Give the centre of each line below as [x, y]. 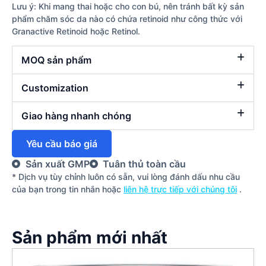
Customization [55, 88]
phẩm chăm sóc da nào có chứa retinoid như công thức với [127, 18]
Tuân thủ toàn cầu [144, 164]
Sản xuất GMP [57, 164]
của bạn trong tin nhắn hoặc [68, 189]
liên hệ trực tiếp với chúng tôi [180, 189]
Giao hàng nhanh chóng [76, 116]
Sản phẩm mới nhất [90, 238]
